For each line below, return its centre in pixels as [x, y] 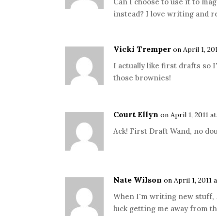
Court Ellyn [136, 114]
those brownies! [142, 78]
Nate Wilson [138, 180]
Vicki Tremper [142, 49]
